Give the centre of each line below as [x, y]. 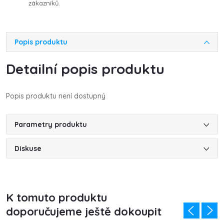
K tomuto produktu [56, 197]
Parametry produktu [51, 124]
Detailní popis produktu [85, 69]
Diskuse [28, 148]
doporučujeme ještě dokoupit [84, 211]
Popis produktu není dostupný [56, 96]
